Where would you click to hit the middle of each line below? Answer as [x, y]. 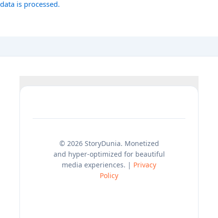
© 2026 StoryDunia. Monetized [109, 143]
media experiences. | [98, 164]
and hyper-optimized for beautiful [109, 154]
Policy [109, 175]
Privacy [145, 164]
